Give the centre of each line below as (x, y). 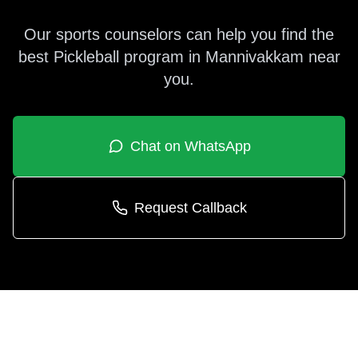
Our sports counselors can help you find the (179, 34)
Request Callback (190, 208)
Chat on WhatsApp (190, 146)
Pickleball (86, 57)
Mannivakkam (254, 57)
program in (164, 57)
